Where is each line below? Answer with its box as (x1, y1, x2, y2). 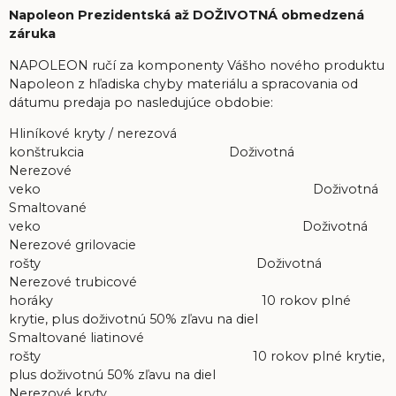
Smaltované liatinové (9, 329, 144, 346)
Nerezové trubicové (9, 273, 137, 290)
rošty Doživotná (9, 255, 322, 271)
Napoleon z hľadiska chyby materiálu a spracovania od (9, 75, 358, 92)
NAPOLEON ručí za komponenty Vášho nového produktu (9, 57, 385, 73)
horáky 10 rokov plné (9, 292, 351, 308)
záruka (9, 26, 56, 42)
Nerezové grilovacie (9, 236, 136, 253)
